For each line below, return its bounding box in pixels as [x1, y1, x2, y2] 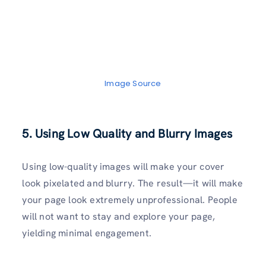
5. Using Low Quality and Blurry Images [22, 126, 236, 142]
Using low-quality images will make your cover [22, 160, 225, 173]
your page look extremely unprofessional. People [22, 194, 237, 207]
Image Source [104, 78, 161, 90]
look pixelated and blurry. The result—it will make [22, 177, 243, 190]
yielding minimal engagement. [22, 227, 154, 240]
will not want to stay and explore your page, [22, 210, 216, 223]
